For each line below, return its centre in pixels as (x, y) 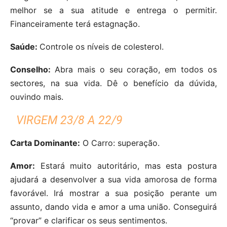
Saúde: (25, 46)
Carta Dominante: (45, 143)
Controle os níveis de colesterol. (102, 46)
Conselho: (32, 69)
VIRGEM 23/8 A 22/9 (70, 120)
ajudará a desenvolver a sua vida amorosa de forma (113, 179)
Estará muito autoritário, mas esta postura (126, 165)
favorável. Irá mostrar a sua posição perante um (113, 193)
